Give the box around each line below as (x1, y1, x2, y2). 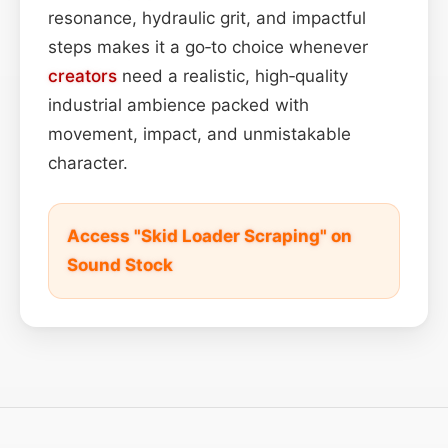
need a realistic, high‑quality (117, 65, 348, 86)
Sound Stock (67, 254, 173, 275)
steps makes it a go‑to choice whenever (48, 36, 368, 57)
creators (48, 65, 117, 86)
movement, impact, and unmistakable (48, 123, 351, 144)
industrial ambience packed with (48, 94, 309, 115)
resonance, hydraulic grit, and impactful (48, 7, 366, 28)
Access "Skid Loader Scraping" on (67, 225, 352, 246)
